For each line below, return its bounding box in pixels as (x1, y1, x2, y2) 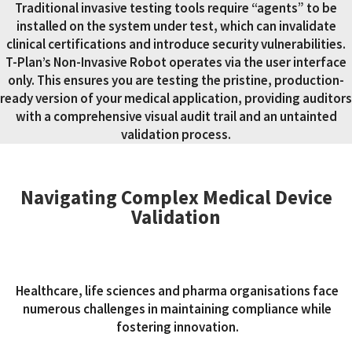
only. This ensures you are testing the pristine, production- (8, 71, 344, 90)
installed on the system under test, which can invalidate (16, 17, 336, 35)
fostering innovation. (115, 317, 239, 335)
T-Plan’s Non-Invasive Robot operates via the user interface (5, 53, 346, 71)
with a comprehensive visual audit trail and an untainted (15, 108, 337, 126)
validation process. (121, 126, 231, 144)
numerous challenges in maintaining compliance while (23, 299, 332, 317)
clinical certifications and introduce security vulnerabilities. (6, 35, 346, 53)
